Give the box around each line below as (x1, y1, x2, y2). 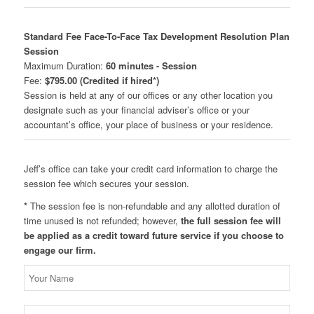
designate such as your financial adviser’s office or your (23, 103, 250, 117)
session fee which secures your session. (23, 177, 189, 191)
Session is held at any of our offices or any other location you (23, 88, 273, 102)
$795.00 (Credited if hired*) (44, 74, 159, 88)
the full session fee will (180, 214, 281, 228)
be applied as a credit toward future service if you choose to (23, 228, 284, 243)
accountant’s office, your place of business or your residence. (23, 118, 273, 132)
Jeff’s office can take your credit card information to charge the (23, 162, 278, 176)
